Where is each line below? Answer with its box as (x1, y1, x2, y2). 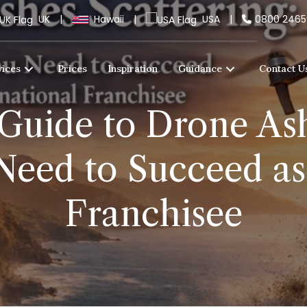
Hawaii (91, 12, 127, 26)
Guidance (177, 62, 222, 75)
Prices (57, 62, 87, 75)
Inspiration (107, 62, 158, 75)
